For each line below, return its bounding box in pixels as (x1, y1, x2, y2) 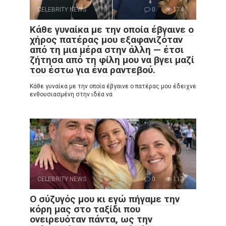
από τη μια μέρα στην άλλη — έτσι (30, 44, 184, 56)
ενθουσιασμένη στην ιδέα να (30, 91, 112, 98)
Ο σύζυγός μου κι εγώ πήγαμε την (30, 193, 180, 205)
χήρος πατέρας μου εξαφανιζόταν (30, 34, 183, 46)
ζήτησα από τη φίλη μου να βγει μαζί (30, 54, 194, 66)
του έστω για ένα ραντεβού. (30, 64, 155, 76)
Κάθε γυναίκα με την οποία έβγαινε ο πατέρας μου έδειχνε (30, 83, 196, 90)
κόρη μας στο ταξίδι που (30, 203, 140, 215)
